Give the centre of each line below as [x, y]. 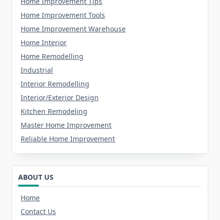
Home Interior [44, 42]
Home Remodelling [52, 56]
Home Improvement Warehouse [73, 28]
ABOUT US [36, 177]
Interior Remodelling [55, 83]
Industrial [37, 70]
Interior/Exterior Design [60, 97]
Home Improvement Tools [63, 15]
